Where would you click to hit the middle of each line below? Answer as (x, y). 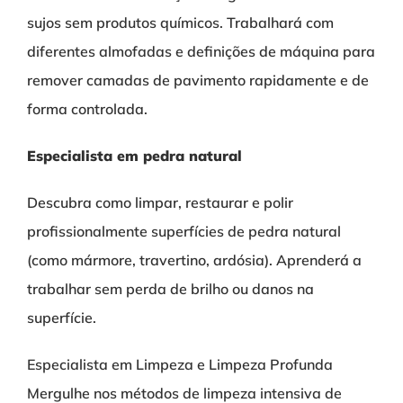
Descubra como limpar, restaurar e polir (160, 203)
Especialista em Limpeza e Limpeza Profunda (180, 365)
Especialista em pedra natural (139, 156)
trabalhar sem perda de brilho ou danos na (170, 289)
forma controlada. (87, 109)
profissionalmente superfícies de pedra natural (184, 232)
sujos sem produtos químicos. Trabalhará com (180, 23)
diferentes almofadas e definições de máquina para (201, 52)
